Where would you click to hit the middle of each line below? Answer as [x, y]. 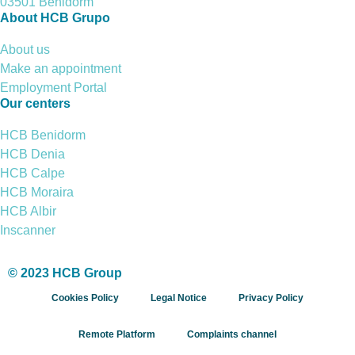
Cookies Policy [85, 298]
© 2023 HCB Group [65, 273]
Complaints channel [232, 335]
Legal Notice [179, 298]
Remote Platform [117, 335]
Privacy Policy [271, 298]
